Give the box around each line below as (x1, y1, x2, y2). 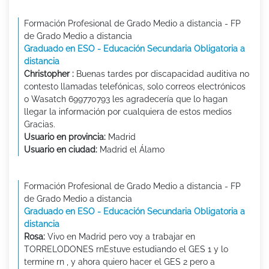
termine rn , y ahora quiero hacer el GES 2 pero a (24, 257, 215, 267)
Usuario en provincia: (24, 132, 106, 142)
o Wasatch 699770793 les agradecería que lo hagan (24, 94, 228, 104)
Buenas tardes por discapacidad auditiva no (74, 69, 249, 79)
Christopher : (24, 69, 74, 79)
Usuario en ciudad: (24, 145, 97, 155)
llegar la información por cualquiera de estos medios (24, 107, 232, 117)
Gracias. (24, 119, 55, 130)
